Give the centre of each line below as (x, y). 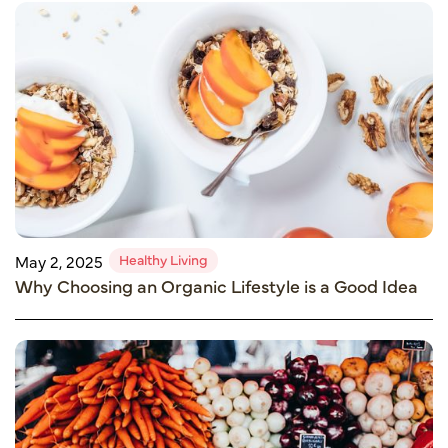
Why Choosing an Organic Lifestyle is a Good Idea (216, 286)
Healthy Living (163, 259)
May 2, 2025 (59, 260)
